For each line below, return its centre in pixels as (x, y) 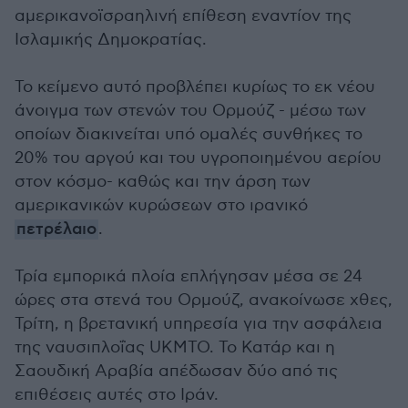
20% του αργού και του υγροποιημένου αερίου (198, 158)
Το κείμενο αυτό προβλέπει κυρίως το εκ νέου (195, 87)
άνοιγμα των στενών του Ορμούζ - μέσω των (190, 111)
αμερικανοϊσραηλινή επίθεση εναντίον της (183, 16)
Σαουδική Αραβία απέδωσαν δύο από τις (176, 371)
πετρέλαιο (56, 229)
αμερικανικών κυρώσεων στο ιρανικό (161, 205)
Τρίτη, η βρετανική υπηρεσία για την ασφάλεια (199, 324)
